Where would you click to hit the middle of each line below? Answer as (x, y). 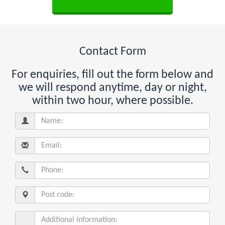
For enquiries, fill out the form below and (113, 75)
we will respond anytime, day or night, (113, 88)
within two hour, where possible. (113, 101)
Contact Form (113, 51)
